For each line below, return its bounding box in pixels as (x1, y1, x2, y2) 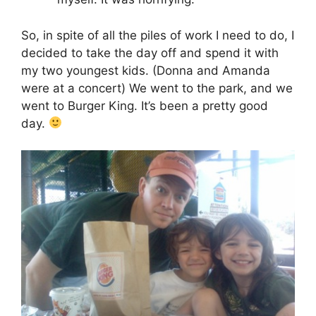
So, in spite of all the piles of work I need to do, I (21, 28, 294, 42)
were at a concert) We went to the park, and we (21, 80, 293, 95)
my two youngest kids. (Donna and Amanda (21, 63, 270, 78)
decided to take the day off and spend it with (21, 45, 279, 60)
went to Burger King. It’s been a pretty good (21, 98, 268, 113)
